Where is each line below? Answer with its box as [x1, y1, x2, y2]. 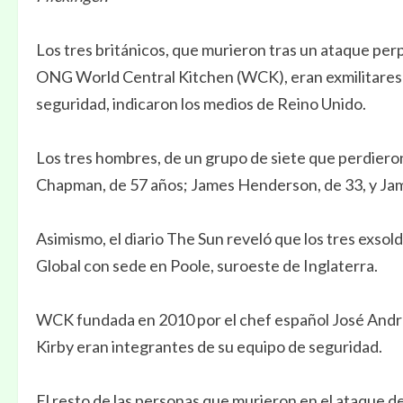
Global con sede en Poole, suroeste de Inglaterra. [36, 255, 378, 276]
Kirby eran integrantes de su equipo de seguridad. [36, 336, 382, 357]
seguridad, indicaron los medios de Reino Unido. [36, 94, 366, 114]
